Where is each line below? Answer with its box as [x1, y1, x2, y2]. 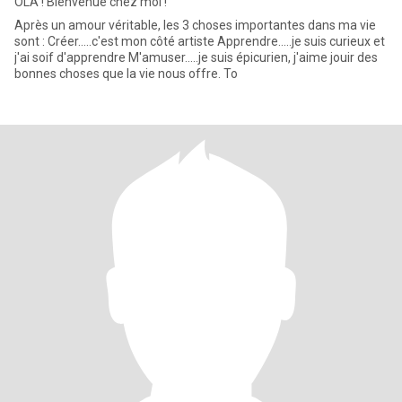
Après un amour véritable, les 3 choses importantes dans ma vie [14, 18, 376, 32]
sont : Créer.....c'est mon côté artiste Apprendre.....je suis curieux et [14, 34, 385, 48]
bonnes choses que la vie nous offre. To [14, 66, 238, 81]
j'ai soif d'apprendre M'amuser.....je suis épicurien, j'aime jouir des [14, 50, 378, 65]
